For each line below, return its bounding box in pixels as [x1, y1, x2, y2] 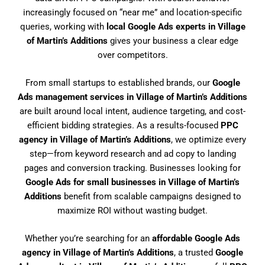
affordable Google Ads [152, 233, 240, 244]
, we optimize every [171, 134, 246, 145]
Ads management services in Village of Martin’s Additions [18, 91, 247, 102]
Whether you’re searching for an [25, 233, 152, 244]
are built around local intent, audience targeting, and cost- [20, 105, 245, 117]
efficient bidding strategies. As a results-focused [27, 119, 221, 131]
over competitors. [97, 49, 168, 60]
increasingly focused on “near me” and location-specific [23, 7, 242, 18]
